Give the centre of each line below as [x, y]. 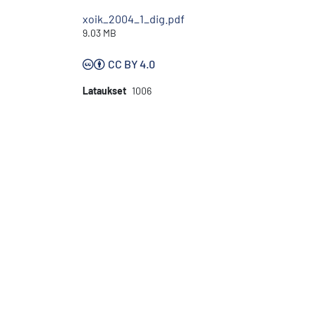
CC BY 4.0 [132, 63]
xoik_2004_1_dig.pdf [134, 18]
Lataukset [104, 90]
